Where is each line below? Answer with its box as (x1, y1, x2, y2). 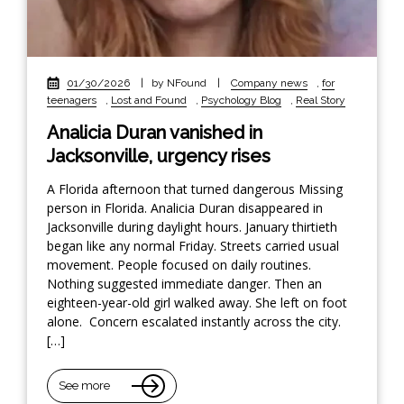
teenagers (47, 93, 96, 106)
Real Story (296, 93, 345, 106)
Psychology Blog (201, 93, 281, 106)
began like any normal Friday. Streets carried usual (47, 236, 339, 254)
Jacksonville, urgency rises (47, 144, 271, 167)
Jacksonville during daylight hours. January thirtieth (47, 217, 337, 235)
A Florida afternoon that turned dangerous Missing (47, 179, 343, 197)
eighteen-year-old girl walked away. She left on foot (47, 293, 347, 311)
